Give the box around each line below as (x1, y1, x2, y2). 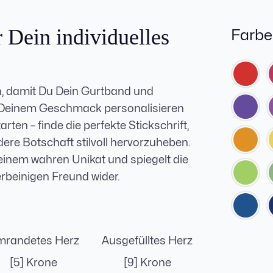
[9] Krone (123, 258, 171, 269)
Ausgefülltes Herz (102, 236, 193, 247)
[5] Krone (9, 258, 57, 269)
